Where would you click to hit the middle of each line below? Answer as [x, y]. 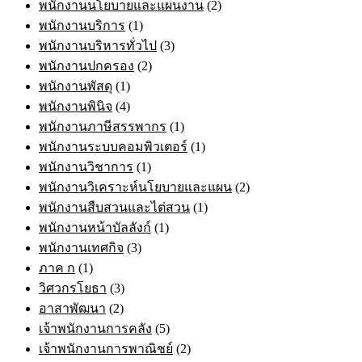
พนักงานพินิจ [76, 106]
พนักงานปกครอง [86, 65]
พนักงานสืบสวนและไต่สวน [114, 207]
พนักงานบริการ [82, 25]
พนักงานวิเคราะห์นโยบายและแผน [135, 187]
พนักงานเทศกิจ [81, 247]
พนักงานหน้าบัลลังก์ [95, 227]
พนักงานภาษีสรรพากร [103, 126]
